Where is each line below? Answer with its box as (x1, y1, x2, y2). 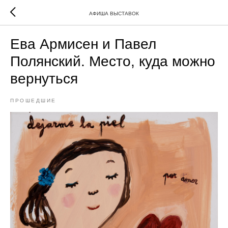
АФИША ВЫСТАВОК (89, 10, 139, 16)
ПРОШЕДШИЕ (10, 98, 56, 103)
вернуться (10, 71, 78, 87)
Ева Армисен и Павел (10, 36, 156, 52)
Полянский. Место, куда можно (10, 53, 215, 69)
